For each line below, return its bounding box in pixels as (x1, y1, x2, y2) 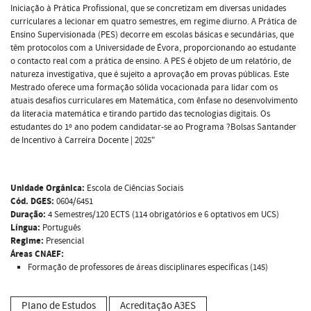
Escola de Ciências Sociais (85, 181, 183, 194)
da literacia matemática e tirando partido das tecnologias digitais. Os (10, 107, 270, 120)
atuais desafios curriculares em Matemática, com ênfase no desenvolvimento (10, 94, 298, 107)
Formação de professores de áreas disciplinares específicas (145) (28, 260, 268, 274)
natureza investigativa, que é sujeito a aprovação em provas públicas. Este (10, 67, 289, 81)
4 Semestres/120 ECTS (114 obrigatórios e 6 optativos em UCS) (46, 208, 279, 221)
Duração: (10, 208, 46, 221)
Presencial (44, 234, 84, 247)
